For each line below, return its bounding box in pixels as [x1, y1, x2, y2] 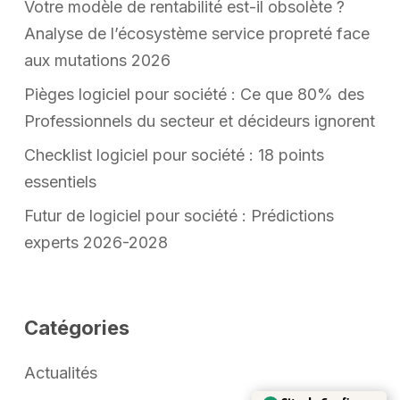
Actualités [23, 363, 97, 383]
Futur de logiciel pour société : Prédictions [23, 206, 334, 226]
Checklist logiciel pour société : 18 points [23, 146, 324, 165]
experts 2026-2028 [23, 233, 168, 253]
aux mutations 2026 [23, 51, 171, 71]
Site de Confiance [280, 358, 377, 377]
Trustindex [320, 382, 379, 396]
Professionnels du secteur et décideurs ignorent [23, 112, 375, 131]
